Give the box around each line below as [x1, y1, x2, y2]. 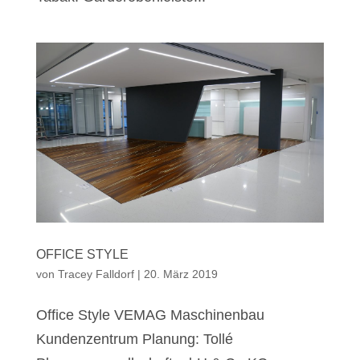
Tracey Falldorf [57, 268, 134, 281]
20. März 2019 [143, 268, 218, 281]
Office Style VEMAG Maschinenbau [35, 307, 264, 324]
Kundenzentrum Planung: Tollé [35, 331, 233, 348]
